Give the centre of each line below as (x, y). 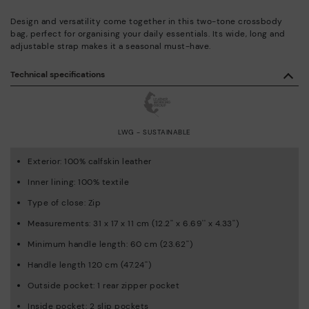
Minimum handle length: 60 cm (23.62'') (110, 244)
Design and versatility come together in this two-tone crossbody (147, 21)
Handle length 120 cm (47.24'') (89, 265)
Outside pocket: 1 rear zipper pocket (103, 285)
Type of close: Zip (64, 202)
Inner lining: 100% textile (78, 182)
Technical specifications (58, 74)
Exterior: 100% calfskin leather (90, 161)
